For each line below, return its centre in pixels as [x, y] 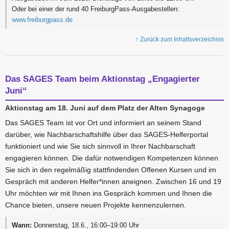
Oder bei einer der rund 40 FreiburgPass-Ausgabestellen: [96, 9]
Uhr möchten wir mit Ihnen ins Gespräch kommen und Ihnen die [109, 193]
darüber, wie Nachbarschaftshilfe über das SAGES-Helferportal [107, 135]
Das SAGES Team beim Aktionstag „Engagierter [102, 79]
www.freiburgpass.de [42, 20]
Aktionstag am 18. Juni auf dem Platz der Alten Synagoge [105, 108]
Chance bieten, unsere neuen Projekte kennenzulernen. [96, 205]
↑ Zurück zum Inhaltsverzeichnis [180, 40]
